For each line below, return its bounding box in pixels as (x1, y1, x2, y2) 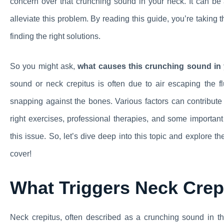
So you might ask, (10, 62, 78, 70)
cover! (10, 149, 31, 158)
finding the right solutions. (10, 32, 100, 40)
